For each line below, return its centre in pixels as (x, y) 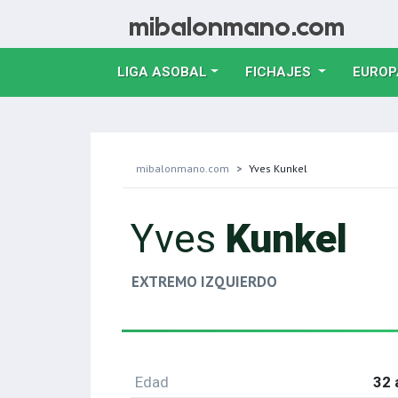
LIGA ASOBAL (162, 72)
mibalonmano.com (183, 168)
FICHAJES (279, 72)
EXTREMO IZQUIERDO (204, 282)
